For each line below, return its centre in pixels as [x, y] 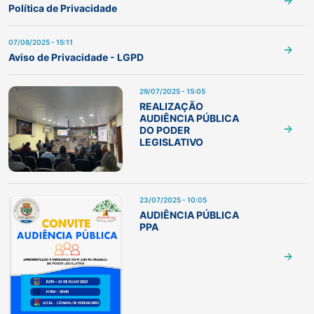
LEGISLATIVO [171, 142]
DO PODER [164, 130]
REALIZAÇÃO [171, 107]
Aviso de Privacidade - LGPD [76, 57]
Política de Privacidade [63, 8]
